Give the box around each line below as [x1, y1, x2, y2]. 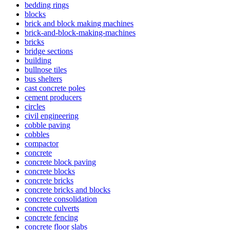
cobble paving [25, 120, 70, 129]
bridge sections [25, 46, 73, 55]
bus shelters [25, 74, 62, 83]
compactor [25, 139, 59, 148]
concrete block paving [25, 157, 96, 166]
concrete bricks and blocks [25, 185, 110, 194]
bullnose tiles [25, 65, 67, 74]
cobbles [25, 129, 49, 139]
